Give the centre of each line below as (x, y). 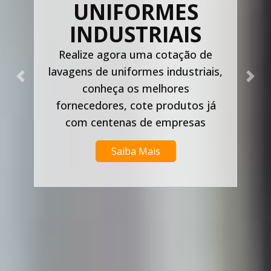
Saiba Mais (125, 151)
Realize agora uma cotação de (125, 54)
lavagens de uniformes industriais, (125, 71)
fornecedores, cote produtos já (125, 105)
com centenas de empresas (125, 122)
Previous (40, 83)
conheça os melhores (125, 88)
